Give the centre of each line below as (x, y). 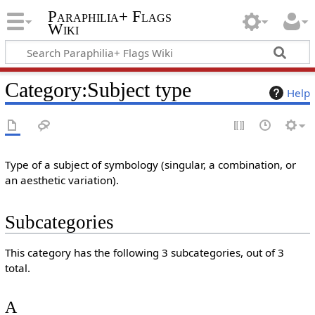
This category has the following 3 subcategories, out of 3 (144, 253)
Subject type (139, 90)
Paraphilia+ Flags (109, 17)
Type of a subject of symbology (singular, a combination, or (150, 165)
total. (17, 268)
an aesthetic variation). (62, 180)
